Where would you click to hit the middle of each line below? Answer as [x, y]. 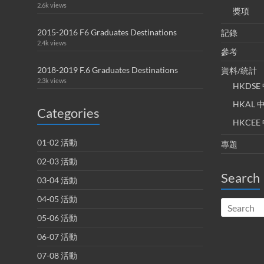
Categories [68, 113]
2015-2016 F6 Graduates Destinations [107, 32]
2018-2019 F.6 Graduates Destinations [108, 70]
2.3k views [52, 80]
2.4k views [52, 43]
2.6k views [52, 5]
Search [240, 178]
